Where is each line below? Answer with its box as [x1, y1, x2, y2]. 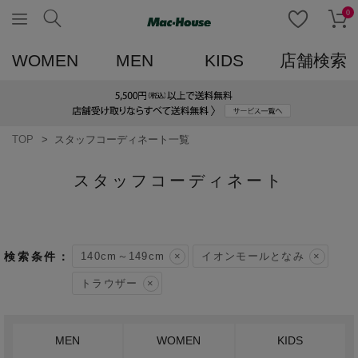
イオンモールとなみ [201, 250, 305, 263]
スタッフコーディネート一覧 [54, 133, 189, 145]
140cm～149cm [81, 250, 165, 263]
